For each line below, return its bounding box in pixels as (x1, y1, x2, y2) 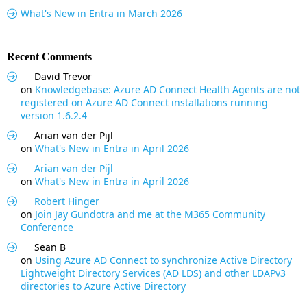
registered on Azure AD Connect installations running (21, 96, 268, 110)
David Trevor (34, 70, 92, 84)
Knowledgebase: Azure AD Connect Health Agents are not (35, 83, 300, 97)
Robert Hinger (34, 195, 99, 208)
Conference (21, 221, 73, 234)
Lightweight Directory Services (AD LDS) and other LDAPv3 (21, 267, 286, 280)
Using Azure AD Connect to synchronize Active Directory (35, 254, 292, 267)
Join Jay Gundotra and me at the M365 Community (35, 208, 265, 221)
